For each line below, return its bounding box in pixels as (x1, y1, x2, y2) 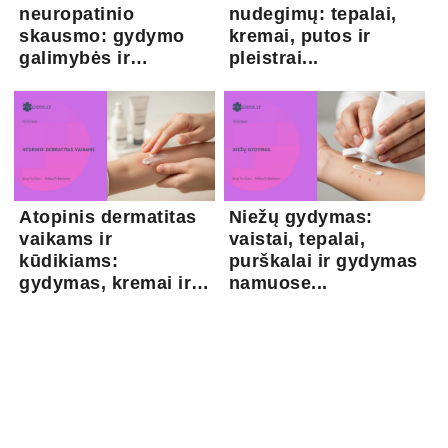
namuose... (228, 272, 328, 293)
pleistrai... (228, 47, 319, 68)
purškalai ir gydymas (228, 250, 418, 271)
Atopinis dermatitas (19, 206, 197, 227)
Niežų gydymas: (228, 206, 373, 227)
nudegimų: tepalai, (228, 3, 397, 24)
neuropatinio (19, 3, 135, 24)
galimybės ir (19, 47, 131, 68)
